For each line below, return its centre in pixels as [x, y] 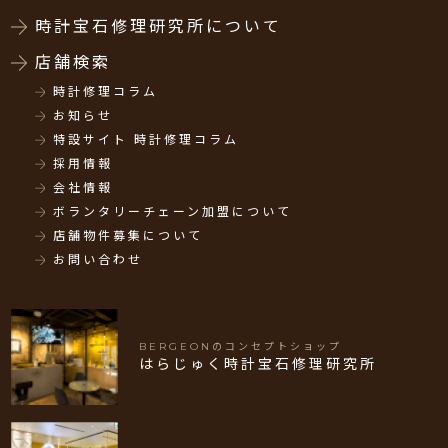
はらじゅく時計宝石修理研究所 [257, 363]
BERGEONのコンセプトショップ [240, 346]
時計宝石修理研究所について [159, 26]
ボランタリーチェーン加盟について [173, 212]
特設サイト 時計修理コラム [146, 139]
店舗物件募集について [128, 236]
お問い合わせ [98, 260]
